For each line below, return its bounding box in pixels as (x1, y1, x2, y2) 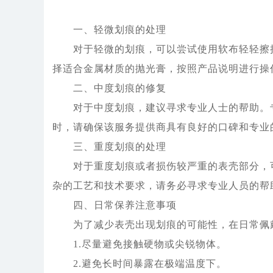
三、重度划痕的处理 (52, 141, 166, 152)
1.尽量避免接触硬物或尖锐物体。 (52, 239, 227, 250)
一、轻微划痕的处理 (52, 24, 166, 35)
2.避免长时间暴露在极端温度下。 (52, 258, 227, 269)
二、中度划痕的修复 (52, 83, 166, 94)
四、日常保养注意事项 (52, 200, 177, 211)
